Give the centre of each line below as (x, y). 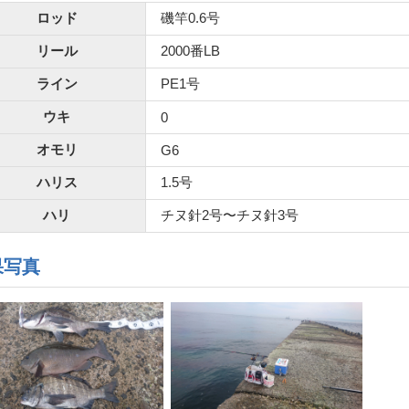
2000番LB (190, 50)
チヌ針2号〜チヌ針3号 (230, 215)
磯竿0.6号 (190, 17)
